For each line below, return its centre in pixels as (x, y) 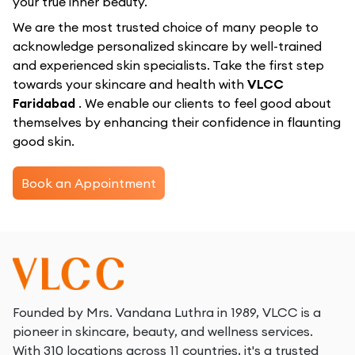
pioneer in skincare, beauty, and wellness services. (163, 332)
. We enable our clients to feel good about (205, 103)
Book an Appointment (89, 183)
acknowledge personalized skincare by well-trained (167, 46)
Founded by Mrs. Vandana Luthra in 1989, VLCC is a (167, 313)
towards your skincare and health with (130, 84)
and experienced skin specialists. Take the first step (168, 65)
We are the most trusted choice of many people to (166, 27)
